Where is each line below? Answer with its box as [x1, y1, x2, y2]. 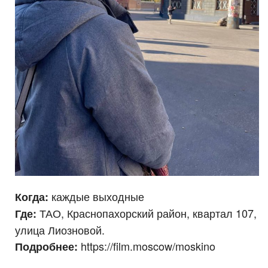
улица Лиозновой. [15, 221, 105, 237]
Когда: [15, 188, 48, 205]
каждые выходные [48, 188, 144, 204]
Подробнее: [15, 238, 78, 254]
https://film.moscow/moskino [78, 237, 215, 254]
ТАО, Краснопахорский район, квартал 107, [36, 205, 257, 221]
